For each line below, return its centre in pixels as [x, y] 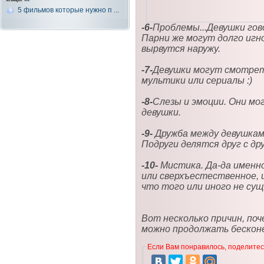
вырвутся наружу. [181, 48]
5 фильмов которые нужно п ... [68, 10]
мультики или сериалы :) [197, 80]
